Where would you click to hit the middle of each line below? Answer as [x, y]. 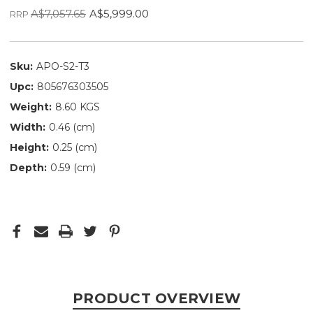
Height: [29, 147]
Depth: [28, 167]
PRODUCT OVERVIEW [156, 298]
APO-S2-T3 [63, 66]
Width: [28, 127]
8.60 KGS [78, 107]
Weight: [31, 107]
